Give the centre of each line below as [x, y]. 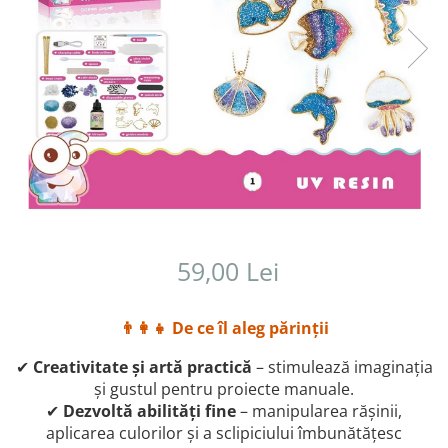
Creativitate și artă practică [142, 366]
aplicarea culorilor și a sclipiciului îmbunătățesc [224, 432]
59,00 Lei [227, 270]
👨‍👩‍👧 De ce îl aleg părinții [224, 327]
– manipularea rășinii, [319, 410]
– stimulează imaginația [342, 366]
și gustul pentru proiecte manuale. [224, 388]
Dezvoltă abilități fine [149, 410]
